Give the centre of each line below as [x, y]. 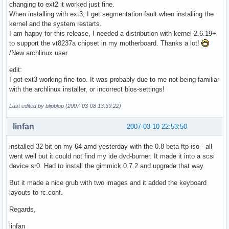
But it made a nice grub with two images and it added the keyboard [108, 182]
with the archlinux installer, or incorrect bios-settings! [87, 89]
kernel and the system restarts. [55, 24]
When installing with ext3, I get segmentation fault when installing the [111, 14]
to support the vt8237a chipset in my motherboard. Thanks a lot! [105, 43]
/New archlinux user [38, 53]
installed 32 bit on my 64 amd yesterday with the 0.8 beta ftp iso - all [111, 146]
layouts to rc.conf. [36, 192]
